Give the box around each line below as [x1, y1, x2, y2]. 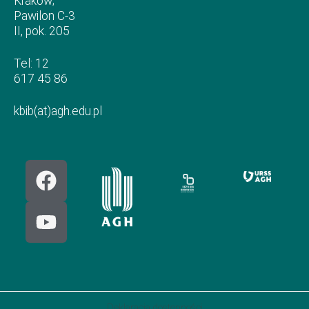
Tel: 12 [14, 57, 49, 70]
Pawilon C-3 [14, 9, 75, 23]
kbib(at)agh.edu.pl [14, 104, 102, 118]
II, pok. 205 [14, 24, 70, 38]
